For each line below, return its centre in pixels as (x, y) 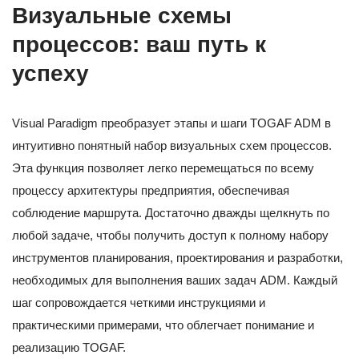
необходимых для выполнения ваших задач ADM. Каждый (175, 280)
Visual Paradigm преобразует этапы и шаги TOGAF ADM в (171, 123)
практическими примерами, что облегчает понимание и (163, 325)
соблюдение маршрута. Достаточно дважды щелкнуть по (171, 213)
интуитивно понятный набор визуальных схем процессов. (172, 146)
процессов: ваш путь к (139, 45)
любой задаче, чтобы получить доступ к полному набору (170, 236)
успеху (50, 74)
